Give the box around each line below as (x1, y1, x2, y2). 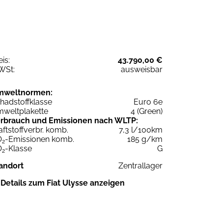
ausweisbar (121, 64, 163, 74)
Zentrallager (118, 161, 163, 170)
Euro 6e (134, 97, 163, 107)
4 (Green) (131, 106, 163, 116)
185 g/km (127, 134, 163, 144)
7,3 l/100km (119, 125, 163, 135)
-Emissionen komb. (5, 134, 74, 144)
